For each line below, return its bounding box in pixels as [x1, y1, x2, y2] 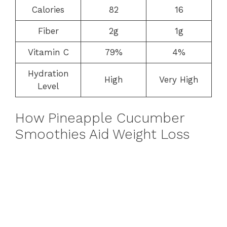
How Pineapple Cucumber [15, 110, 184, 126]
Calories [32, 4, 64, 15]
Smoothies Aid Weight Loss [15, 126, 190, 142]
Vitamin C [27, 47, 69, 57]
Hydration [27, 68, 69, 79]
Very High [159, 74, 199, 85]
